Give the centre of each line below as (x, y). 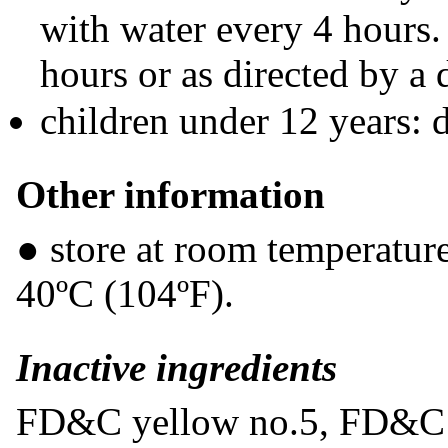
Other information (170, 195)
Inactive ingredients (176, 368)
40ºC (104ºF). (125, 293)
